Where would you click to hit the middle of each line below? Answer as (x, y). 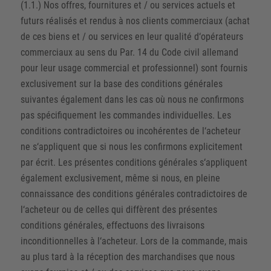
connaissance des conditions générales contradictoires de (134, 194)
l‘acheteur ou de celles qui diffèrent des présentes (119, 210)
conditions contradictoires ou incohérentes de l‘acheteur (130, 131)
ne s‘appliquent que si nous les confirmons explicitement (131, 147)
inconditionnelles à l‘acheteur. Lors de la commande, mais (134, 241)
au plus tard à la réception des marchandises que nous (127, 257)
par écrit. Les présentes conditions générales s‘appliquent (134, 162)
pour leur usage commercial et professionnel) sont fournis (134, 68)
